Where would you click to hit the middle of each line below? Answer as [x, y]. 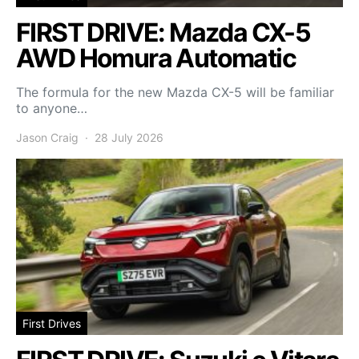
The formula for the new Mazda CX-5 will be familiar [175, 92]
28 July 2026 [129, 137]
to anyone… [52, 108]
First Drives [52, 323]
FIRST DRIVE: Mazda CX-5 [163, 32]
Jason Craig [47, 137]
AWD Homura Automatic [156, 58]
